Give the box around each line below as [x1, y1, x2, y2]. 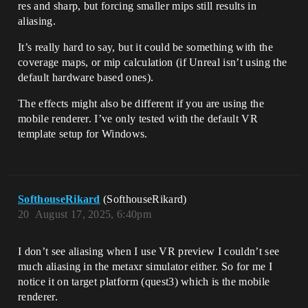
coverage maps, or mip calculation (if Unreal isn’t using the [18, 56, 287, 68]
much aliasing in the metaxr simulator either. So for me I [18, 260, 273, 272]
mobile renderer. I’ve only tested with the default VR [18, 112, 258, 124]
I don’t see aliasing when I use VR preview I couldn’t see [18, 245, 280, 257]
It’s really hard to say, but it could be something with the [18, 41, 273, 53]
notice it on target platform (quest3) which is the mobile [18, 275, 270, 287]
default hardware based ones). [18, 71, 154, 83]
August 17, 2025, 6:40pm [34, 208, 152, 220]
